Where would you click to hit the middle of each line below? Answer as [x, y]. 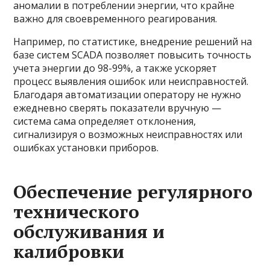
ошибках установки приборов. [86, 148]
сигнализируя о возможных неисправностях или [128, 135]
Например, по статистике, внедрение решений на [133, 42]
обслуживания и [89, 232]
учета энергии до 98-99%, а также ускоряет [115, 68]
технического [77, 212]
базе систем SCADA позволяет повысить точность [133, 55]
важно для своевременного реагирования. [115, 19]
